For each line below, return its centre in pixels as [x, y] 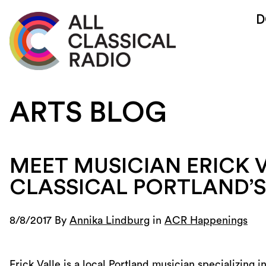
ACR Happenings [206, 220]
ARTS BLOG [88, 113]
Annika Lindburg [110, 220]
